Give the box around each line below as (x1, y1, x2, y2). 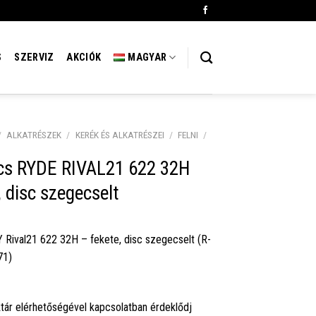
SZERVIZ (14, 51, 54, 63)
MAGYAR (128, 51, 167, 63)
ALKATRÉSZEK (6, 129, 62, 140)
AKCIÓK (66, 51, 102, 63)
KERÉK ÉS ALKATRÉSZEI (75, 129, 164, 140)
